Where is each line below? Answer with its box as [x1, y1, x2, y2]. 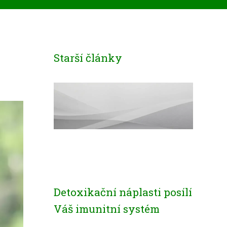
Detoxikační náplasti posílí [54, 185, 192, 199]
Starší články [54, 51, 122, 65]
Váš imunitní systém [54, 202, 160, 216]
